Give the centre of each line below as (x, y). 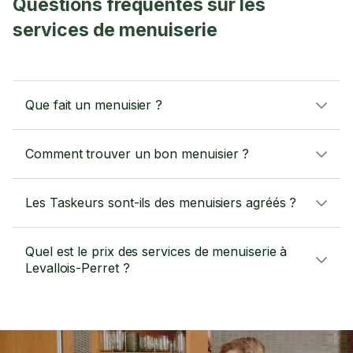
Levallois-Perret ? (78, 268)
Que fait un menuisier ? (94, 105)
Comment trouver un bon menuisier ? (137, 154)
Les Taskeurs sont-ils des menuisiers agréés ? (161, 203)
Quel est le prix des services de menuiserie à (156, 251)
